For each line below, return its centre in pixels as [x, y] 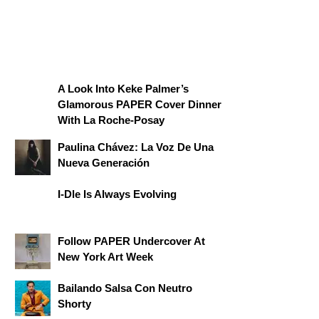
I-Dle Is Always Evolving [117, 194]
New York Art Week [105, 257]
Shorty [74, 304]
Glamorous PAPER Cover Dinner [140, 104]
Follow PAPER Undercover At [131, 241]
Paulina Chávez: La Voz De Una [136, 147]
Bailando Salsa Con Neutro [125, 288]
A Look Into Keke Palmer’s [123, 89]
